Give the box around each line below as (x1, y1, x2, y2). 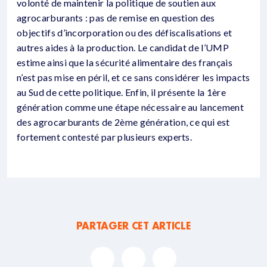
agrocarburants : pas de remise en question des (17, 12, 215, 23)
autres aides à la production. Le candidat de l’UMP (17, 42, 229, 53)
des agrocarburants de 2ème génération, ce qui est (17, 116, 230, 128)
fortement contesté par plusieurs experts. (17, 131, 193, 142)
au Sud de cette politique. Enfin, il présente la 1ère (17, 86, 226, 98)
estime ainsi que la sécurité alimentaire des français (17, 57, 232, 68)
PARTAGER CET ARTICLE (76, 219, 191, 232)
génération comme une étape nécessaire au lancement (17, 101, 244, 113)
